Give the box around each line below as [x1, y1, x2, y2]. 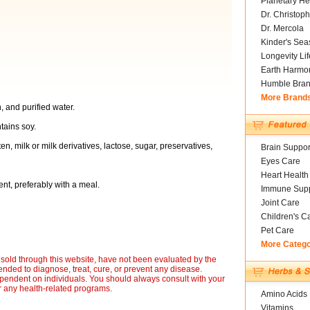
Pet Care [260, 226, 294, 235]
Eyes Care [260, 156, 300, 166]
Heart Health [260, 170, 309, 180]
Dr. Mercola [260, 24, 304, 33]
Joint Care [260, 198, 300, 208]
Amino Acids [260, 289, 307, 299]
